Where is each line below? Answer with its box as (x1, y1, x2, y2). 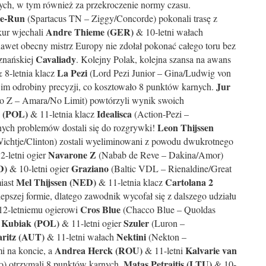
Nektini (116, 230, 146, 243)
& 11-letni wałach (45, 230, 116, 243)
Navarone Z (48, 148, 96, 161)
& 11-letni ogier (59, 217, 123, 229)
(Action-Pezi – (132, 107, 189, 120)
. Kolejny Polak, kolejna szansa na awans (76, 53, 231, 65)
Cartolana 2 (165, 175, 213, 189)
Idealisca (97, 107, 132, 121)
